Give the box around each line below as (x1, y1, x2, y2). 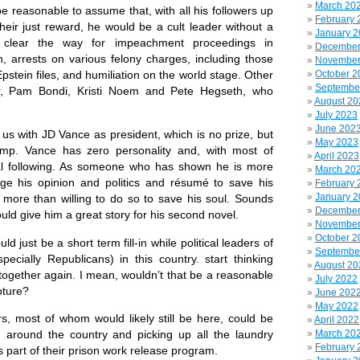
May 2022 (315, 301, 358, 312)
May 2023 (315, 137, 358, 148)
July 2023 (315, 109, 358, 121)
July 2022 (315, 273, 358, 284)
